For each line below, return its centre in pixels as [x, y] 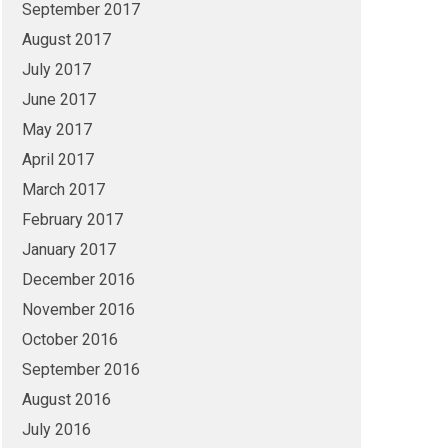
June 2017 [58, 99]
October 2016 [69, 339]
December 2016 [78, 279]
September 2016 [80, 369]
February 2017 [72, 219]
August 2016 [66, 399]
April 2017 [57, 159]
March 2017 [63, 189]
